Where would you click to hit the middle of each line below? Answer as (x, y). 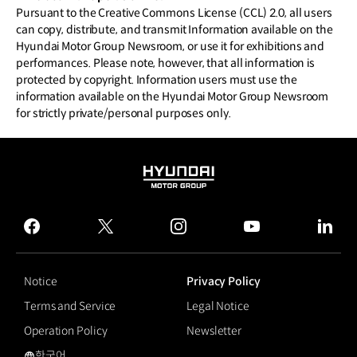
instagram (204, 238)
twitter (121, 238)
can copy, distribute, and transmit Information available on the (175, 30)
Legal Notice (218, 306)
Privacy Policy (224, 282)
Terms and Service (70, 306)
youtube (273, 238)
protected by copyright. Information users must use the (157, 80)
